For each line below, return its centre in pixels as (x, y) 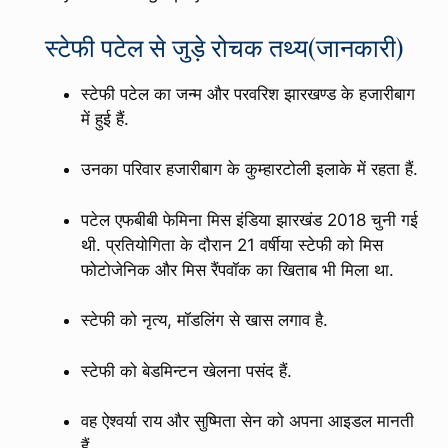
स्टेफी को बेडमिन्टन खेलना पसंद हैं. (186, 370)
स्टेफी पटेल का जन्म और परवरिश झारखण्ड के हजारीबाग (248, 93)
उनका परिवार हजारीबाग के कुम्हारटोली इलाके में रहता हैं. (249, 169)
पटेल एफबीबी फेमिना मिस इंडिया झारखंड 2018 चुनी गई (249, 219)
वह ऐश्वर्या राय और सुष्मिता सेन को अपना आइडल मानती (247, 421)
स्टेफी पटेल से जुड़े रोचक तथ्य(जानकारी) (224, 46)
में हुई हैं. (105, 118)
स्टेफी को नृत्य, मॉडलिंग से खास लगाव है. (204, 320)
